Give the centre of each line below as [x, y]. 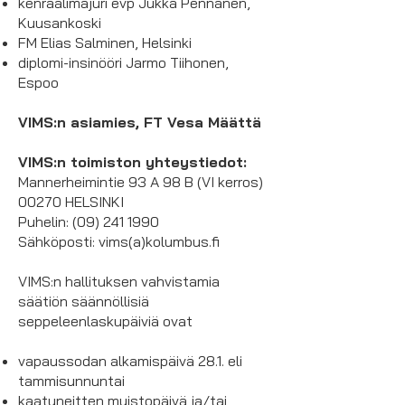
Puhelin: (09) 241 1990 [89, 221]
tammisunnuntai [71, 381]
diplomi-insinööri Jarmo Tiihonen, [123, 62]
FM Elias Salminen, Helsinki [105, 42]
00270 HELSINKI [71, 202]
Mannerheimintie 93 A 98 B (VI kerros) [141, 182]
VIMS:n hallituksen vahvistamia [119, 281]
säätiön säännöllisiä [84, 301]
